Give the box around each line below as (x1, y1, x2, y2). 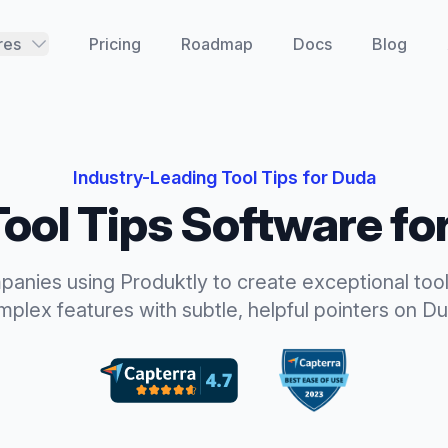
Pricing (88, 34, 141, 54)
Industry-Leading (72, 167, 221, 188)
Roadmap (180, 34, 253, 54)
